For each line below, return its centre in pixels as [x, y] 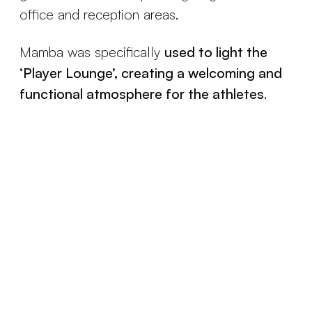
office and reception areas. [99, 14]
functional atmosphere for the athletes [142, 94]
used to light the [216, 52]
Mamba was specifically [92, 52]
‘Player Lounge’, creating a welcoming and [151, 73]
